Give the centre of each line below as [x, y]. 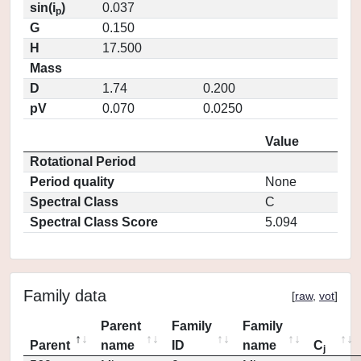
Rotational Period [83, 162]
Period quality [72, 182]
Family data [65, 296]
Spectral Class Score [94, 222]
